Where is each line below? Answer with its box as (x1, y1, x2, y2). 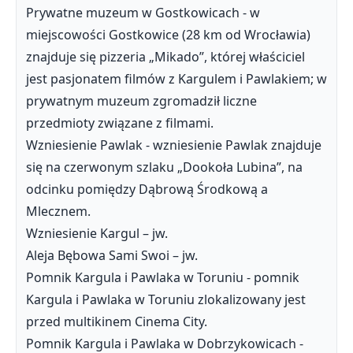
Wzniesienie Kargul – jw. (26, 225, 168, 242)
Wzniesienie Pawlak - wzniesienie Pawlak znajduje (26, 136, 321, 154)
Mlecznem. (26, 203, 91, 220)
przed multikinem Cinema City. (26, 313, 207, 330)
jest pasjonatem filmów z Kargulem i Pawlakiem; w (26, 70, 327, 87)
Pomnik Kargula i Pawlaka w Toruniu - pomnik (26, 269, 299, 286)
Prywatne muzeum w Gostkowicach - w (26, 4, 260, 21)
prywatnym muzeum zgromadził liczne (26, 92, 257, 110)
